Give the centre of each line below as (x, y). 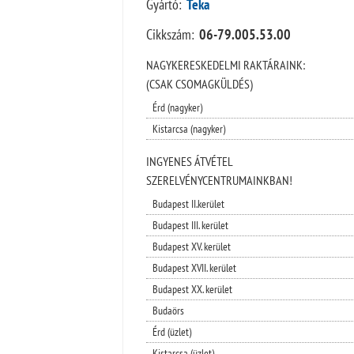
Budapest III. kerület (190, 225)
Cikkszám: (170, 34)
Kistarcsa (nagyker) (188, 128)
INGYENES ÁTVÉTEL (189, 161)
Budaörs (168, 310)
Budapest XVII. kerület (194, 267)
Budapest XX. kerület (192, 289)
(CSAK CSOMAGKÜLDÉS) (199, 83)
